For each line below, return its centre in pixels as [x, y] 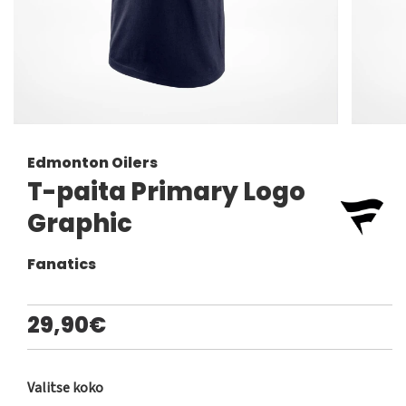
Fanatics [62, 265]
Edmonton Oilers [92, 163]
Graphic [80, 224]
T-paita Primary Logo [166, 192]
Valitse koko [65, 388]
